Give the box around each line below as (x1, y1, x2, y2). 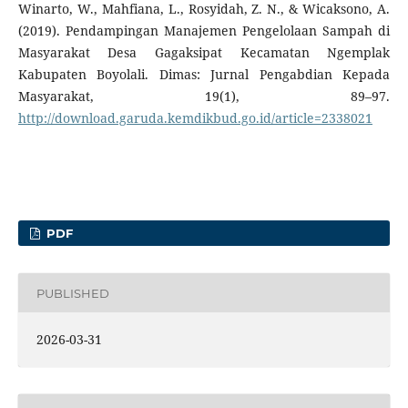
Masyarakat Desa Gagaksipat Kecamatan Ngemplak (17, 44, 391, 62)
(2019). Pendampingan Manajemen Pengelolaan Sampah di (17, 22, 391, 40)
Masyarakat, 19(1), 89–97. (17, 87, 391, 106)
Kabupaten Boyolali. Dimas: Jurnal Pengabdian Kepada (17, 66, 391, 84)
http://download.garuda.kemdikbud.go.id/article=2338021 (17, 109, 372, 127)
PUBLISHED (36, 285, 109, 301)
